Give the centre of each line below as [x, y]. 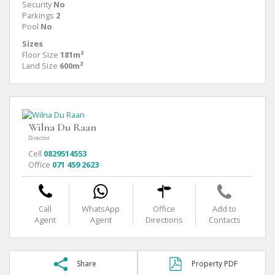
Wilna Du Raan [62, 127]
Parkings [38, 15]
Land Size [40, 65]
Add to [225, 208]
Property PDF [215, 263]
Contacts [224, 219]
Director [39, 137]
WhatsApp [101, 208]
